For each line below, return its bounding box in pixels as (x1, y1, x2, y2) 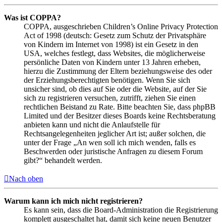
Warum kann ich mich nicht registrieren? (4, 197, 143, 206)
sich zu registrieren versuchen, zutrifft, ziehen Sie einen (24, 94, 196, 103)
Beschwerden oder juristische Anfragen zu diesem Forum (24, 147, 203, 156)
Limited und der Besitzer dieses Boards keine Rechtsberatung (24, 111, 216, 120)
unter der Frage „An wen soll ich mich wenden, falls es (24, 138, 196, 147)
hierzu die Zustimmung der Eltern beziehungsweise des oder (24, 67, 212, 76)
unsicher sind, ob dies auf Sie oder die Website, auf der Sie (24, 85, 207, 94)
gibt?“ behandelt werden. (24, 156, 102, 165)
